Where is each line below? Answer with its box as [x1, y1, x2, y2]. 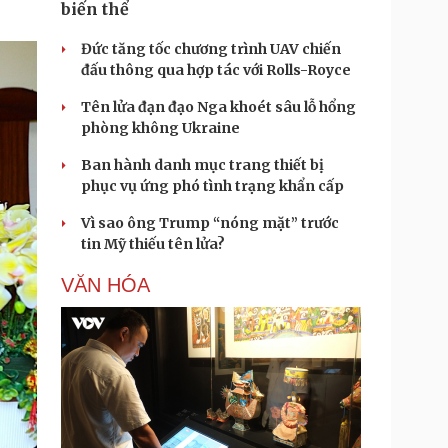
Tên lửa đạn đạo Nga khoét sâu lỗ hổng [81, 98, 356, 116]
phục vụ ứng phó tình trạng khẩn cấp [81, 177, 344, 195]
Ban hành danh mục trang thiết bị [81, 156, 324, 174]
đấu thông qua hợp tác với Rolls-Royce [81, 61, 351, 79]
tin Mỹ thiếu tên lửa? [81, 235, 225, 253]
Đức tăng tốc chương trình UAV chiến [81, 40, 341, 58]
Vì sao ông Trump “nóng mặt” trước [81, 214, 339, 232]
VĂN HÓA [61, 274, 150, 296]
